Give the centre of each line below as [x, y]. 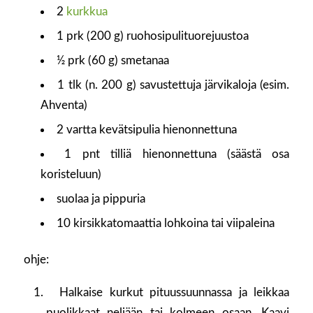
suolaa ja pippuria [101, 199]
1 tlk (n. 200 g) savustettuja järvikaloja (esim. [174, 85]
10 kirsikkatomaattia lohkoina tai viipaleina [166, 224]
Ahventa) [64, 105]
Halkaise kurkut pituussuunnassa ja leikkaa [168, 292]
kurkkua [87, 12]
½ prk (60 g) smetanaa [113, 61]
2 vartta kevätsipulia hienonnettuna [147, 130]
